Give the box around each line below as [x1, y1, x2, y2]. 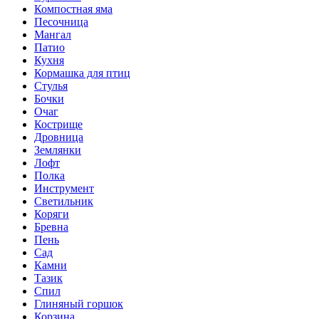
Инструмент [34, 182, 94, 194]
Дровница [34, 130, 83, 143]
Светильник [34, 194, 93, 207]
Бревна [34, 220, 68, 233]
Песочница [34, 15, 88, 28]
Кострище [34, 117, 83, 130]
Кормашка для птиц [34, 66, 130, 79]
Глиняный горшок [34, 297, 123, 310]
